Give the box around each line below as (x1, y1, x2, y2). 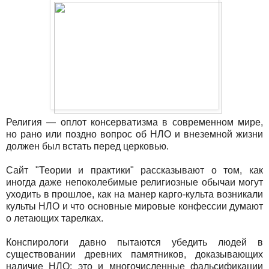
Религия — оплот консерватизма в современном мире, (6, 116, 263, 127)
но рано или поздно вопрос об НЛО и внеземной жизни (6, 128, 263, 139)
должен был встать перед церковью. (6, 141, 171, 151)
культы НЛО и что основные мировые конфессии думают (6, 201, 263, 211)
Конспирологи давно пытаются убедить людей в (6, 237, 263, 247)
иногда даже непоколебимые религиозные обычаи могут (6, 177, 263, 187)
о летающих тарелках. (6, 213, 103, 223)
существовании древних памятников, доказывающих (6, 249, 263, 259)
